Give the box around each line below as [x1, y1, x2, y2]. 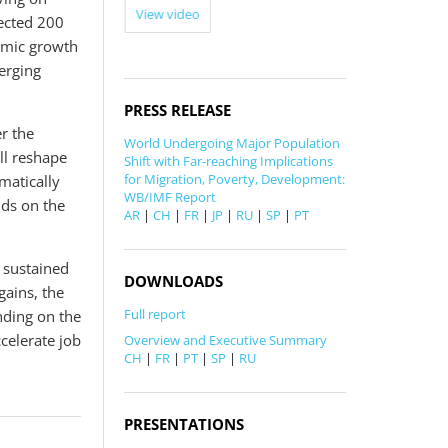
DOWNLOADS [124, 270, 224, 291]
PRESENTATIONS [124, 413, 245, 434]
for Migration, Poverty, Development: [124, 169, 346, 188]
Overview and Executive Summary [124, 330, 328, 349]
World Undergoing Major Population [124, 133, 341, 152]
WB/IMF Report [124, 187, 217, 206]
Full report [124, 304, 187, 323]
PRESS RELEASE [124, 99, 232, 120]
